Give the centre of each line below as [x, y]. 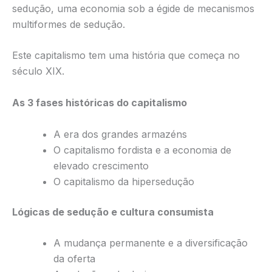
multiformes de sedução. [69, 24]
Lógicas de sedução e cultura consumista [113, 212]
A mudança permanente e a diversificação [151, 243]
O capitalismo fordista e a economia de [142, 150]
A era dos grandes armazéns [120, 134]
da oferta [74, 259]
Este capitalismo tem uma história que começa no [126, 56]
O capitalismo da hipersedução [124, 181]
